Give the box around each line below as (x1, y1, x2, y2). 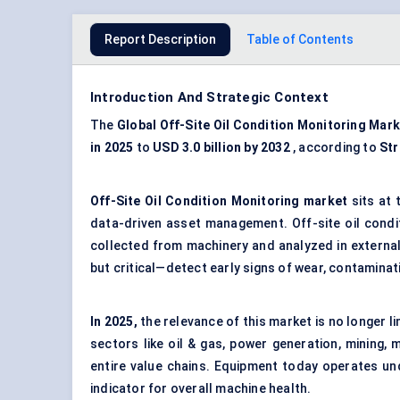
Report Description (104, 32, 216, 47)
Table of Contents (246, 32, 354, 47)
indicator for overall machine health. (90, 381, 312, 396)
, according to (289, 140, 380, 155)
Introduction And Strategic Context (90, 89, 329, 106)
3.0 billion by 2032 (182, 140, 290, 155)
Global (117, 118, 157, 133)
